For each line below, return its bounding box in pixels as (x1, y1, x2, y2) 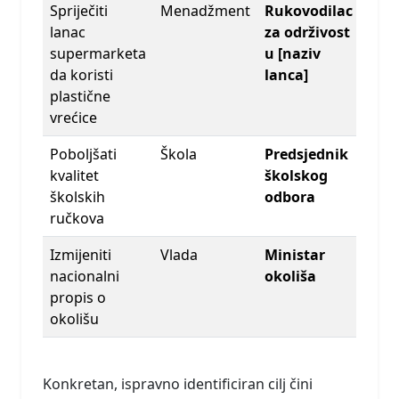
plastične (50, 86, 110, 107)
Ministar (265, 245, 325, 265)
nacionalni (50, 266, 119, 287)
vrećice (50, 108, 97, 128)
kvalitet (50, 166, 99, 186)
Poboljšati (50, 144, 117, 165)
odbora (265, 187, 315, 208)
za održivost (265, 22, 350, 43)
